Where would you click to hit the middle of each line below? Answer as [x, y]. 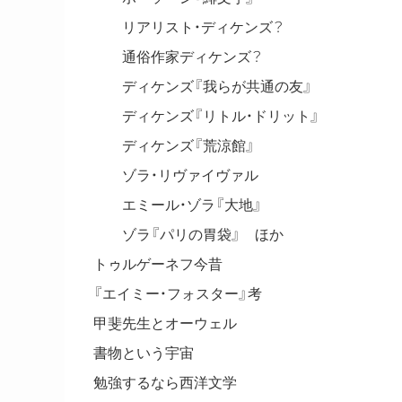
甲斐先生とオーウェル [165, 323]
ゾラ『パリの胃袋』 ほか [188, 234]
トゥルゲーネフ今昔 [158, 264]
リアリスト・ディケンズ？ [196, 27]
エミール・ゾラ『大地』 [178, 205]
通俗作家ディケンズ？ [185, 57]
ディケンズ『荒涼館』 [181, 145]
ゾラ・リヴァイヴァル [183, 175]
